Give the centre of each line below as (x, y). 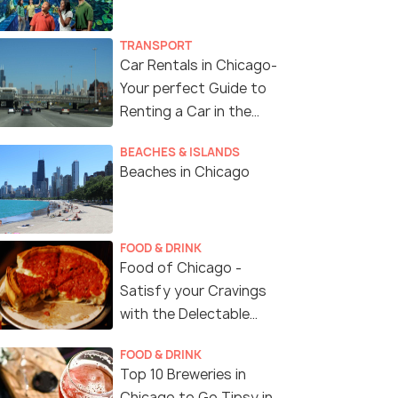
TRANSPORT (156, 46)
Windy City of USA (182, 135)
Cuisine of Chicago (183, 338)
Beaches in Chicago (185, 172)
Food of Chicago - (181, 268)
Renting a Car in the (186, 112)
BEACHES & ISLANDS (180, 152)
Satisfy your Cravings (193, 291)
